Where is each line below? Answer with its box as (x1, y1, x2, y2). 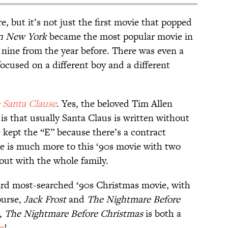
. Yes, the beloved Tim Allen (56, 97, 173, 111)
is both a (143, 207, 181, 221)
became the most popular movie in (47, 30, 193, 44)
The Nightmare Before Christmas (5, 207, 143, 221)
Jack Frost (24, 192, 66, 207)
